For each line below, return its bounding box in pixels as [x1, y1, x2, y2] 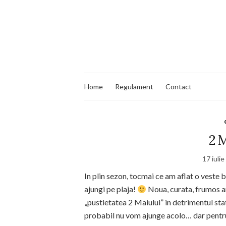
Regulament [115, 82, 153, 91]
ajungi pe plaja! [84, 184, 137, 194]
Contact [165, 82, 192, 91]
